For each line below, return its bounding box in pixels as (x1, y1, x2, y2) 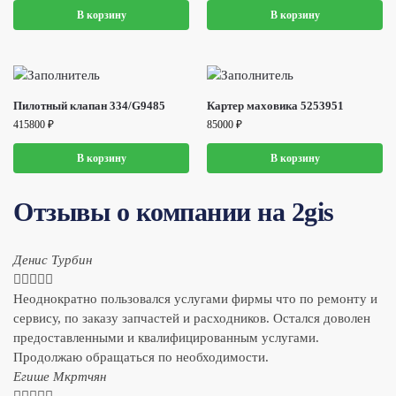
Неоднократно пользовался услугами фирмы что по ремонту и (13, 291, 377, 306)
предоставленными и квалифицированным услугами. (13, 330, 319, 345)
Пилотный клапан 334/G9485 (13, 98, 165, 112)
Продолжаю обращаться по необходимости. (13, 349, 269, 364)
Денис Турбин (13, 252, 92, 267)
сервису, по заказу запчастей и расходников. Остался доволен (13, 310, 370, 325)
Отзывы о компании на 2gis (13, 196, 334, 226)
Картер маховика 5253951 (207, 98, 344, 112)
